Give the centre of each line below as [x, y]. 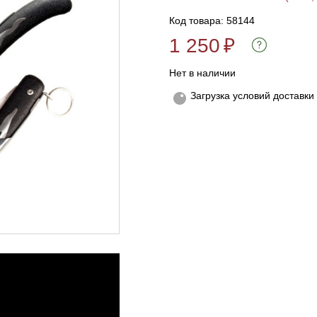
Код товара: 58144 [212, 21]
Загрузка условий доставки [252, 96]
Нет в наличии [202, 73]
